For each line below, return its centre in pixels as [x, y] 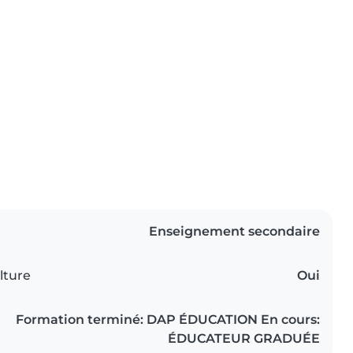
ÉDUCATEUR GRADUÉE [244, 339]
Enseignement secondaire [234, 232]
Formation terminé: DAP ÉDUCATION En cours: [168, 320]
